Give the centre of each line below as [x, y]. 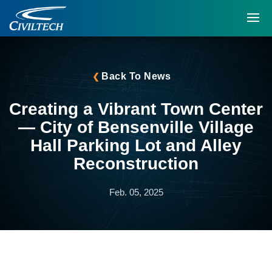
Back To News [136, 76]
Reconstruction [136, 164]
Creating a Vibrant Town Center [136, 109]
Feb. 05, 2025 [136, 192]
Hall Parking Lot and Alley [136, 145]
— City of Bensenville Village [136, 127]
